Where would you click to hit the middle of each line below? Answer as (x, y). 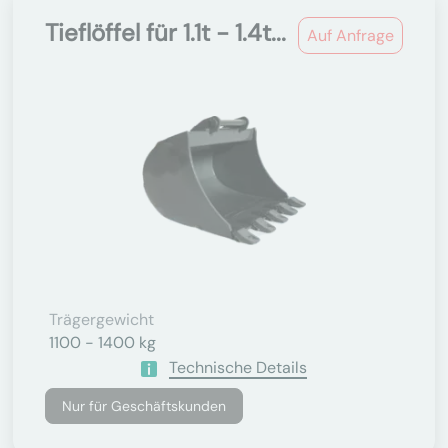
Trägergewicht (101, 319)
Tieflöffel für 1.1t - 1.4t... (165, 32)
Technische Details (238, 367)
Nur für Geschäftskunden (144, 406)
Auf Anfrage (350, 35)
